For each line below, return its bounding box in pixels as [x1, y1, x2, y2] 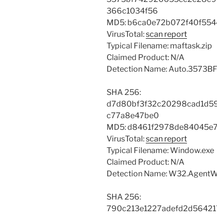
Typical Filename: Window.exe [107, 146, 214, 155]
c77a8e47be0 [107, 111, 159, 121]
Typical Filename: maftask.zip [107, 41, 212, 51]
